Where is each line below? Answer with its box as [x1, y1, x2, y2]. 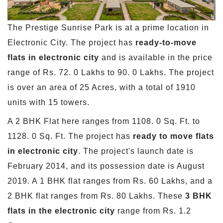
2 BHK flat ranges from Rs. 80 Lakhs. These [7, 192, 185, 201]
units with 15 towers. [7, 98, 90, 107]
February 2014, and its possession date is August [7, 162, 205, 171]
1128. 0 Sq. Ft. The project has [7, 132, 133, 141]
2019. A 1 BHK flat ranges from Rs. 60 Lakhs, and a [7, 177, 213, 186]
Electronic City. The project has [7, 38, 135, 47]
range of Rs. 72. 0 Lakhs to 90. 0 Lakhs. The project [7, 68, 214, 77]
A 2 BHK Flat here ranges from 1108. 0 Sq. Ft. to [7, 117, 200, 126]
